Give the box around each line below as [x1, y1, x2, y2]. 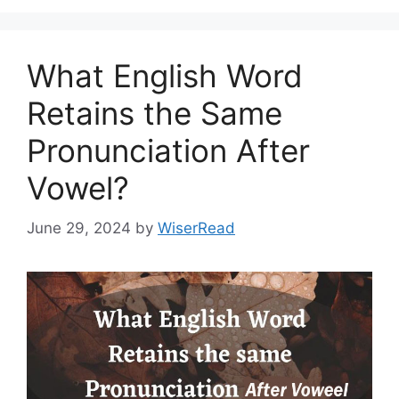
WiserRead [158, 218, 235, 237]
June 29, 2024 [27, 218, 131, 237]
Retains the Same [27, 94, 282, 133]
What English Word [27, 57, 303, 95]
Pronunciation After [27, 132, 310, 170]
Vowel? [27, 169, 129, 208]
